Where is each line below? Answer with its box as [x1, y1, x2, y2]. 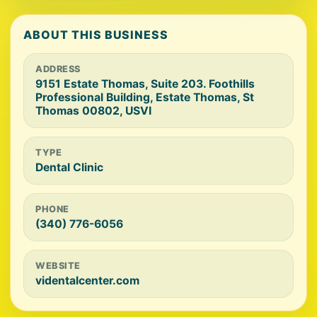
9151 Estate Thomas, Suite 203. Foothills [35, 77, 255, 91]
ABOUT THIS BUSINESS [23, 28, 169, 42]
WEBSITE [35, 260, 81, 271]
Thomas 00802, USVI [35, 104, 151, 117]
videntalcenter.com [35, 274, 139, 287]
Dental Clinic [35, 161, 103, 174]
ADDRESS [35, 64, 81, 74]
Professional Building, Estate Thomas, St [35, 91, 254, 104]
